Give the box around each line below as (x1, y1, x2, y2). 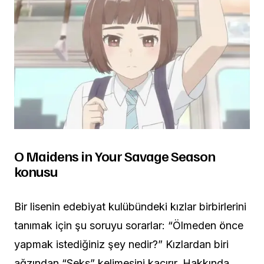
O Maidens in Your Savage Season (14, 147, 216, 164)
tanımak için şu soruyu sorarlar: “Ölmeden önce (14, 219, 243, 232)
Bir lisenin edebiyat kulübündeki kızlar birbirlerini (14, 200, 246, 213)
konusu (14, 162, 58, 180)
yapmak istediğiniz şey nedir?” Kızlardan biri (14, 238, 229, 250)
